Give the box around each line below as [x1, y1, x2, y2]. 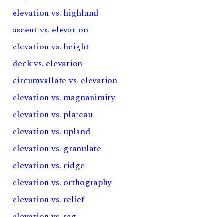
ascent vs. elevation [13, 23, 89, 36]
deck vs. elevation [13, 57, 83, 70]
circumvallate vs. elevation [13, 74, 118, 87]
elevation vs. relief [13, 193, 85, 206]
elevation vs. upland [13, 125, 91, 138]
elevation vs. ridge [13, 159, 85, 172]
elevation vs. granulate [13, 142, 102, 155]
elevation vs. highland [13, 6, 99, 19]
